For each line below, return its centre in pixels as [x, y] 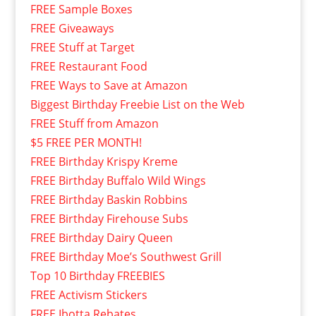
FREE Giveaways [72, 29]
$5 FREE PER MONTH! [86, 143]
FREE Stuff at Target [82, 48]
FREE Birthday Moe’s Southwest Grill [126, 257]
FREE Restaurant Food [89, 67]
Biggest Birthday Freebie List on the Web [137, 105]
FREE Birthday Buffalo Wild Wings [118, 181]
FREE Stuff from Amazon [94, 124]
